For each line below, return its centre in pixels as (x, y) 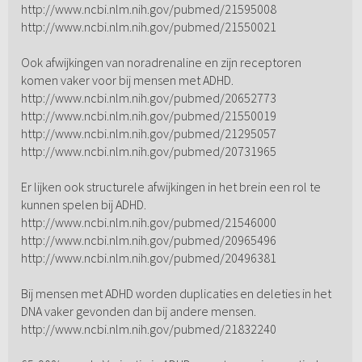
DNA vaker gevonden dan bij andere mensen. (138, 311)
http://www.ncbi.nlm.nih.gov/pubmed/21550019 (148, 116)
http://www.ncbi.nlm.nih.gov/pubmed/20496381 (148, 258)
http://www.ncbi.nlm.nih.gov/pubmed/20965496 (148, 240)
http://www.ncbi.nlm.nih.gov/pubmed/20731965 (148, 152)
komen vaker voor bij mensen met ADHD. (127, 80)
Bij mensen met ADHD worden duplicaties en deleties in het (176, 294)
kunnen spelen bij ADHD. (83, 205)
